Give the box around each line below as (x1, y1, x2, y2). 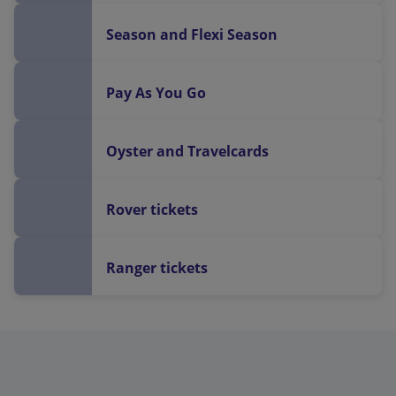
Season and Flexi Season (106, 25, 278, 44)
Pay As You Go (106, 83, 206, 103)
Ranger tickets (106, 258, 208, 278)
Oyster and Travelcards (106, 141, 269, 161)
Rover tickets (106, 200, 198, 219)
